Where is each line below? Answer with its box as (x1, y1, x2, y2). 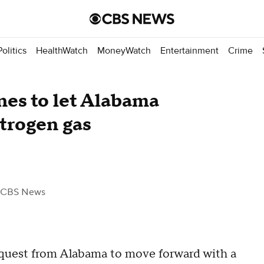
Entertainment (160, 44, 219, 57)
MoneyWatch (97, 44, 151, 57)
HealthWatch (36, 44, 88, 57)
